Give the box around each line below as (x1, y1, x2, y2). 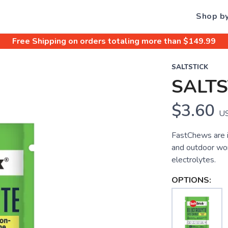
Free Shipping (12, 36, 66, 47)
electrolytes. (171, 154, 216, 165)
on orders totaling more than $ (66, 36, 188, 47)
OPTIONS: (171, 175, 211, 186)
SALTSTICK (171, 63, 208, 72)
